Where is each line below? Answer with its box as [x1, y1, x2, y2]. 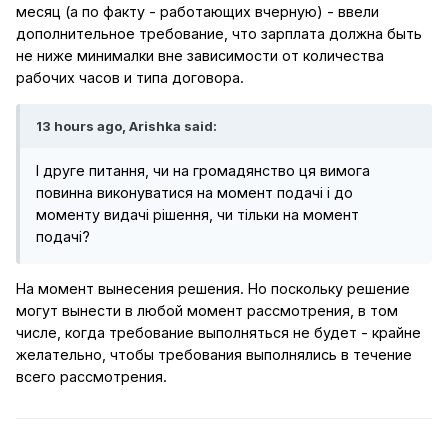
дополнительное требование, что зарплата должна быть [16, 25, 422, 43]
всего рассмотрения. [16, 368, 167, 386]
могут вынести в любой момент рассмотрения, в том [16, 302, 398, 320]
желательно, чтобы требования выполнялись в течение [16, 346, 412, 364]
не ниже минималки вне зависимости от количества [16, 47, 384, 65]
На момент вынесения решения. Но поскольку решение [16, 280, 410, 298]
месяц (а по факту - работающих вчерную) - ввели [16, 3, 379, 21]
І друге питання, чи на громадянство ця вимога [36, 161, 370, 179]
